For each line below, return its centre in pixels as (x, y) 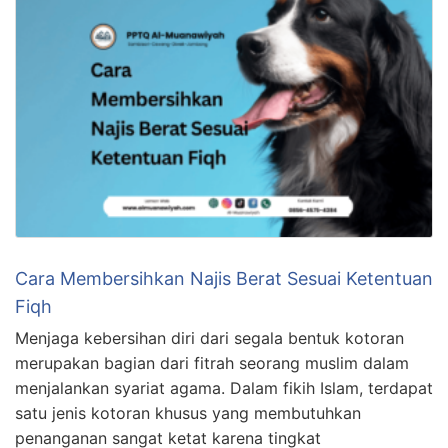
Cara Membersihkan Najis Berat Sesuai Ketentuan (224, 279)
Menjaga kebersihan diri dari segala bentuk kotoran (209, 338)
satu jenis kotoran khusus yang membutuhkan (188, 413)
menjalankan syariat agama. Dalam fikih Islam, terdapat (224, 388)
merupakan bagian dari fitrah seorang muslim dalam (212, 363)
